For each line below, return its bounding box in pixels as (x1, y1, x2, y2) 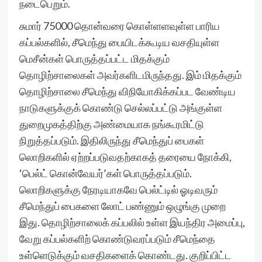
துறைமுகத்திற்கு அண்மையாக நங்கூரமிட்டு (19, 118, 204, 130)
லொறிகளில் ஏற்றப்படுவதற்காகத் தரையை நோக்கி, (19, 150, 232, 163)
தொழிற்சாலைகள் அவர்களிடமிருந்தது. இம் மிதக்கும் (19, 68, 242, 81)
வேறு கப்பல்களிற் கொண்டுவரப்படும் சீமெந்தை (19, 232, 215, 245)
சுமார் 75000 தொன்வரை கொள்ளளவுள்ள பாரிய (19, 19, 220, 32)
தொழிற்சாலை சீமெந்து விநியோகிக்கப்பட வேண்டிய (19, 85, 236, 98)
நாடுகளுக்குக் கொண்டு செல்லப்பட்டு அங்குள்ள (19, 101, 222, 114)
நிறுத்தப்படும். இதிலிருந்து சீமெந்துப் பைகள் (19, 134, 204, 147)
